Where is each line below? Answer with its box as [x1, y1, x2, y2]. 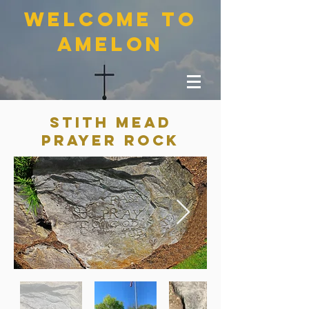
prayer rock [41, 131, 179, 150]
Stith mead [49, 113, 172, 132]
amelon [57, 32, 163, 57]
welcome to [23, 7, 197, 32]
